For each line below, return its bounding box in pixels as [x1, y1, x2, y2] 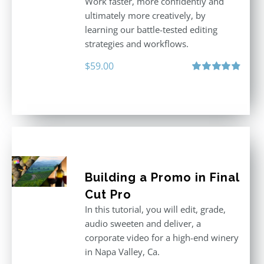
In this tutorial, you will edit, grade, [84, 203, 226, 215]
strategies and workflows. [84, 38, 189, 49]
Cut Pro [84, 187, 131, 202]
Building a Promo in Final [84, 170, 239, 184]
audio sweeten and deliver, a [84, 217, 201, 229]
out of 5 [192, 85, 217, 94]
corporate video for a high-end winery [84, 232, 239, 243]
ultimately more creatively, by [84, 9, 206, 21]
